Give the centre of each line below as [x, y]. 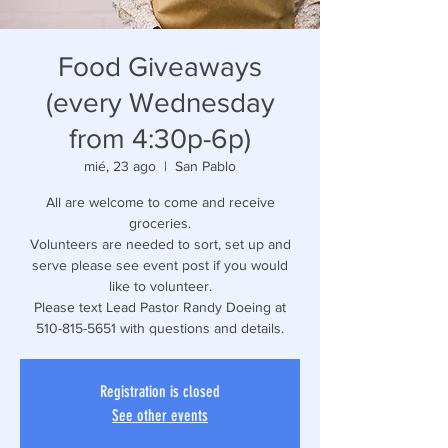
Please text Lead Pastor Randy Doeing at [160, 307]
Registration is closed [160, 391]
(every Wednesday [160, 102]
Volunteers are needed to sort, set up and [160, 244]
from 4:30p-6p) [160, 138]
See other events [160, 415]
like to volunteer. [160, 286]
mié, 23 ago [120, 166]
